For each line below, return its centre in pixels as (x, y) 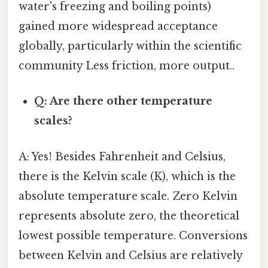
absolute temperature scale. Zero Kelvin (128, 196)
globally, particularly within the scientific (130, 46)
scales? (54, 121)
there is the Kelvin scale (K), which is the (127, 176)
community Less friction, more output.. (127, 66)
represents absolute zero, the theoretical (129, 216)
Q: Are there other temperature (124, 101)
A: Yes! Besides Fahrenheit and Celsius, (122, 156)
